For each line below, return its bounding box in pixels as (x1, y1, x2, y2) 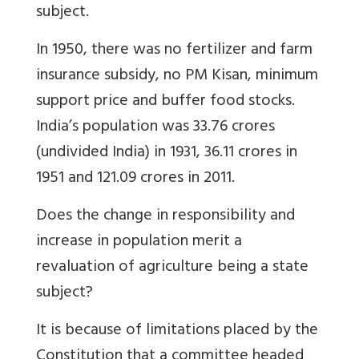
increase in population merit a (36, 227, 242, 257)
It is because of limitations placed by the (36, 316, 318, 346)
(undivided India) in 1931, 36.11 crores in (36, 138, 297, 168)
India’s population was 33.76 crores (36, 112, 275, 143)
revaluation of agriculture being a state (36, 252, 309, 283)
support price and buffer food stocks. (36, 87, 295, 117)
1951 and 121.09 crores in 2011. (36, 163, 235, 194)
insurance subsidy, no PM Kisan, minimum (36, 61, 318, 91)
